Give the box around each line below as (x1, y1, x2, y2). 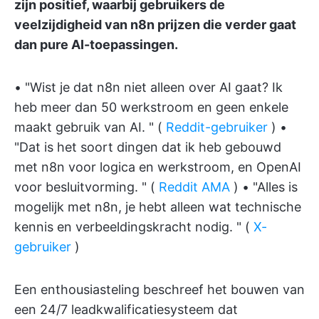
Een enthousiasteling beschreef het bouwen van (14, 281, 305, 297)
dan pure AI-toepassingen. (14, 36, 178, 52)
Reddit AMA (159, 179, 230, 194)
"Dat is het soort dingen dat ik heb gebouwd (14, 139, 281, 155)
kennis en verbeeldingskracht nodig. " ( (14, 219, 253, 234)
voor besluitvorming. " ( (14, 179, 159, 194)
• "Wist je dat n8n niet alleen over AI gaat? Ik (14, 79, 283, 95)
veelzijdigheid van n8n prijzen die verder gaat (14, 16, 296, 32)
